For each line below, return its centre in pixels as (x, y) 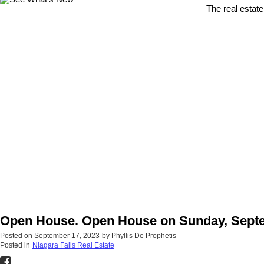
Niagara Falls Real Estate (73, 245)
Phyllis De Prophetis (144, 236)
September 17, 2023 (67, 236)
